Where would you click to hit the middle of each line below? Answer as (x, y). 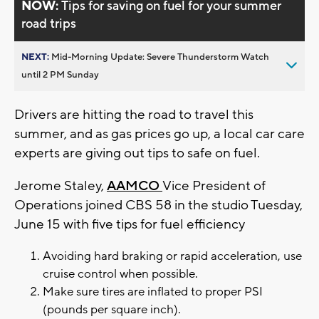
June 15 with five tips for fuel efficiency (131, 224)
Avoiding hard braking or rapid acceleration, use (172, 256)
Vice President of (214, 185)
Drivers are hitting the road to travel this (134, 114)
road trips (49, 23)
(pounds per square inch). (112, 309)
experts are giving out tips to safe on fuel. (137, 153)
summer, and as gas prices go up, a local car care (159, 134)
